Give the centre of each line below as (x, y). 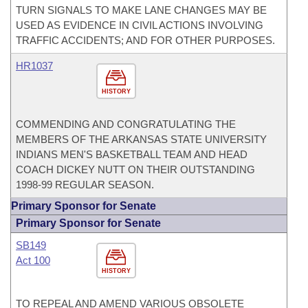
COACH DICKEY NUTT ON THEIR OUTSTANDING (135, 169)
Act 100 (33, 260)
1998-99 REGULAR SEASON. (85, 185)
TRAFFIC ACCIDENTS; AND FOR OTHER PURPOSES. (145, 40)
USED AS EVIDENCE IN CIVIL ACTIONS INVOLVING (140, 25)
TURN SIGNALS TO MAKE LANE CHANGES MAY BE (141, 10)
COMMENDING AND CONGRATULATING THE (126, 124)
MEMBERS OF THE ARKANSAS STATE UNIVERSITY (141, 139)
